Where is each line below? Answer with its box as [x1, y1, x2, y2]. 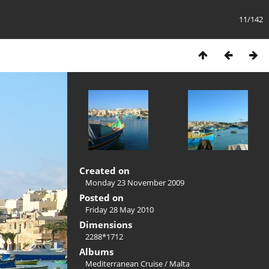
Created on [79, 165, 130, 177]
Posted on [79, 192, 124, 204]
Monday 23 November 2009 [85, 177, 184, 188]
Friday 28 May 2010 [85, 204, 154, 215]
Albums [79, 246, 113, 258]
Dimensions [79, 219, 132, 231]
